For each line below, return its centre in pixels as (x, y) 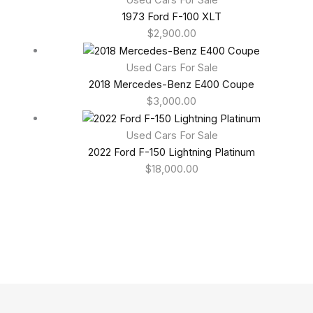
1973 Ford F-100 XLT (172, 16)
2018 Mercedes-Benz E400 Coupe (172, 84)
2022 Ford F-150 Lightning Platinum (172, 152)
